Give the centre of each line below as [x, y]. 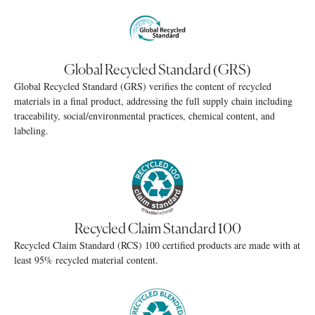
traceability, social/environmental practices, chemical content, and [144, 116]
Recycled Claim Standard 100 [157, 230]
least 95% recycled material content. [86, 260]
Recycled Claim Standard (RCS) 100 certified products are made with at [157, 245]
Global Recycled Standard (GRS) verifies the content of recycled [143, 86]
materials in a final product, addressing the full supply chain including [153, 101]
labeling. [31, 130]
